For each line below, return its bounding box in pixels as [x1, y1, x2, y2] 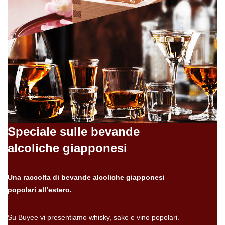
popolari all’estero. [8, 185, 72, 194]
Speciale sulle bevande [8, 124, 140, 138]
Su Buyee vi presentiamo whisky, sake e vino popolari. [8, 213, 179, 221]
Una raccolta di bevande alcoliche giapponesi [8, 173, 165, 181]
